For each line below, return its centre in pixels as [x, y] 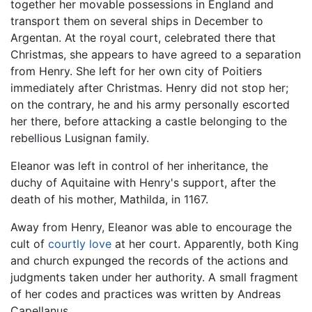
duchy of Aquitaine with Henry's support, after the [143, 183]
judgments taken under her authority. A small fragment [154, 278]
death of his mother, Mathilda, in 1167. [109, 200]
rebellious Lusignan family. [80, 138]
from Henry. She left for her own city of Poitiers [136, 71]
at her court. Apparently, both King [205, 244]
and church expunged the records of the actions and [149, 261]
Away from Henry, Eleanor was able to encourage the [151, 227]
